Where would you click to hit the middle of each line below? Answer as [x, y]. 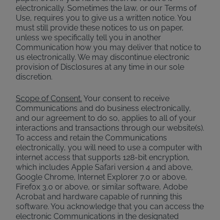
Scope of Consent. [49, 98]
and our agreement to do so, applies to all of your [106, 118]
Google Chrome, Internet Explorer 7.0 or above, [101, 177]
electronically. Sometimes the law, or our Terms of [106, 8]
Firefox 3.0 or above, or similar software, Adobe [102, 187]
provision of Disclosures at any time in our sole [100, 67]
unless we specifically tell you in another [88, 38]
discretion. [34, 77]
